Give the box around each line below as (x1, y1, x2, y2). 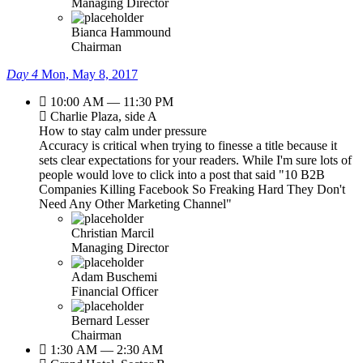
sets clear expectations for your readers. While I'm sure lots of (39, 152, 352, 167)
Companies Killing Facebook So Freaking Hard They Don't (39, 181, 345, 196)
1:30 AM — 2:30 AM (47, 342, 163, 357)
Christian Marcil (71, 225, 154, 240)
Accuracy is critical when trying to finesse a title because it (39, 138, 337, 152)
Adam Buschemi (71, 269, 157, 284)
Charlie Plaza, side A (47, 109, 157, 123)
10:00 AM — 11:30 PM (47, 94, 173, 109)
